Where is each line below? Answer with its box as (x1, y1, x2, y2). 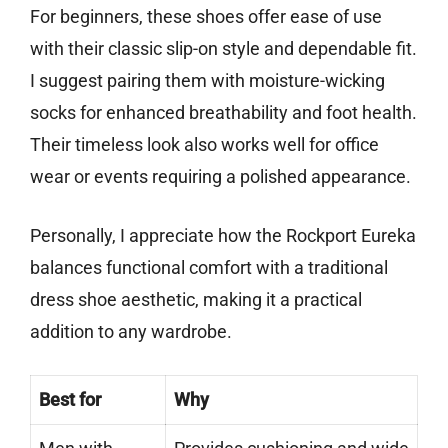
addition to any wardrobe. (30, 321, 232, 343)
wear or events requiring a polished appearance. (30, 166, 411, 188)
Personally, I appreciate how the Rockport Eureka (30, 225, 416, 247)
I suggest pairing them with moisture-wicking (30, 70, 385, 92)
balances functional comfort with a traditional (30, 257, 388, 279)
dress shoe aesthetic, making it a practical (30, 289, 362, 311)
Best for (39, 389, 101, 411)
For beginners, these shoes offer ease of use (30, 6, 382, 28)
